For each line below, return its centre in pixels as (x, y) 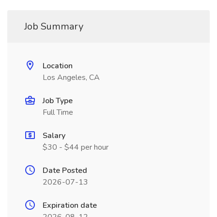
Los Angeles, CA (71, 77)
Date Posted (65, 170)
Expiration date (70, 205)
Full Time (58, 112)
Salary (54, 136)
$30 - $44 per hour (76, 147)
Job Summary (54, 26)
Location (58, 66)
